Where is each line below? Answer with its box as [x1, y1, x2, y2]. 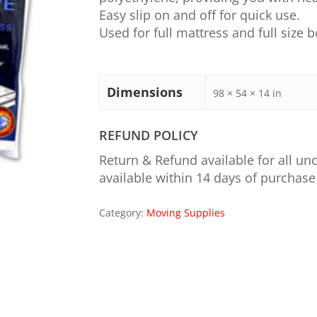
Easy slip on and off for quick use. [98, 6, 300, 23]
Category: [98, 206, 146, 219]
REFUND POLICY [98, 127, 198, 144]
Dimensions [106, 83, 183, 100]
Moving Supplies [146, 206, 225, 219]
